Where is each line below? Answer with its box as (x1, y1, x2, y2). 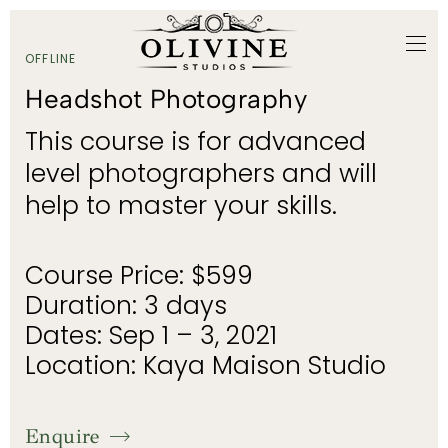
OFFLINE (25, 50, 77, 67)
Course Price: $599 (25, 258, 253, 293)
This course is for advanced (25, 124, 366, 159)
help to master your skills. (25, 188, 337, 223)
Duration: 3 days (25, 288, 227, 323)
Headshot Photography (25, 83, 308, 115)
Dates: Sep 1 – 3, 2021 (25, 318, 277, 353)
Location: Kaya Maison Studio (25, 348, 386, 383)
